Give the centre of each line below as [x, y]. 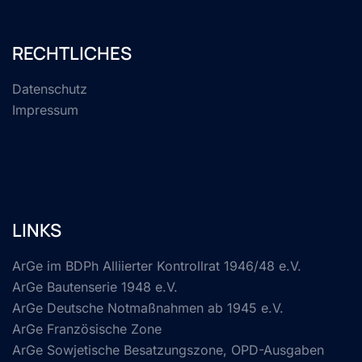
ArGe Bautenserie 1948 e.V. [95, 287]
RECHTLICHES [72, 54]
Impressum [45, 110]
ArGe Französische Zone [87, 329]
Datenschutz [50, 89]
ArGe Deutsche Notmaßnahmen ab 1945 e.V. [148, 308]
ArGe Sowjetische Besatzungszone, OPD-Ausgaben [168, 350]
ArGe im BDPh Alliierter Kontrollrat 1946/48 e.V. [157, 266]
